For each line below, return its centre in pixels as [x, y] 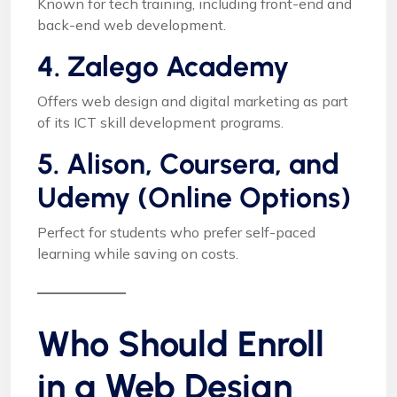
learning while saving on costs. [138, 254]
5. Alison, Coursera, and [188, 164]
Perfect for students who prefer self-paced [176, 233]
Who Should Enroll [181, 344]
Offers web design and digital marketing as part [193, 101]
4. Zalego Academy [163, 67]
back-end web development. [132, 25]
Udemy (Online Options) [194, 198]
